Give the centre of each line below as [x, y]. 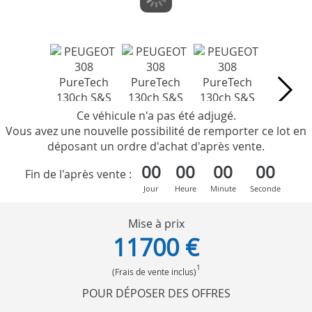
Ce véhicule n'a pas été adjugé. [156, 115]
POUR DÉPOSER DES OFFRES [156, 293]
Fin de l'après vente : [78, 174]
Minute [223, 188]
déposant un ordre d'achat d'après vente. [156, 146]
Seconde [265, 188]
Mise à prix [156, 223]
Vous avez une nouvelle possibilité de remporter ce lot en [156, 131]
